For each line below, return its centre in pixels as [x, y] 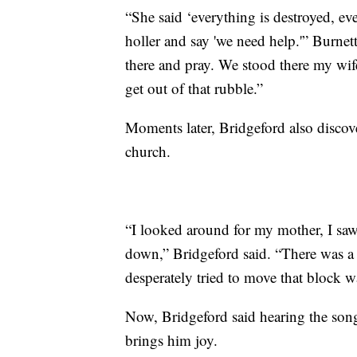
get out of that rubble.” [194, 88]
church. [148, 151]
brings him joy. [171, 340]
